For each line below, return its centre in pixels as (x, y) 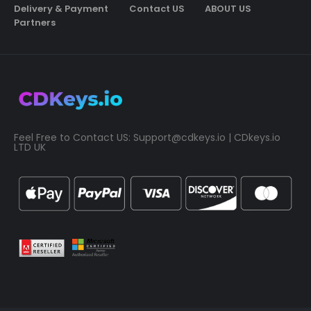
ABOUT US (228, 8)
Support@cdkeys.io (179, 138)
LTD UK (30, 148)
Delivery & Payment (61, 8)
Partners (35, 22)
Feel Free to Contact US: (74, 138)
